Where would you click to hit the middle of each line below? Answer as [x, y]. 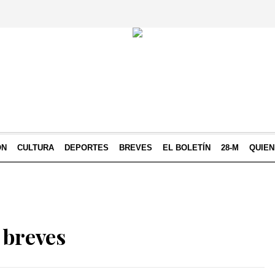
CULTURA [36, 148]
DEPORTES [87, 148]
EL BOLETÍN [187, 148]
